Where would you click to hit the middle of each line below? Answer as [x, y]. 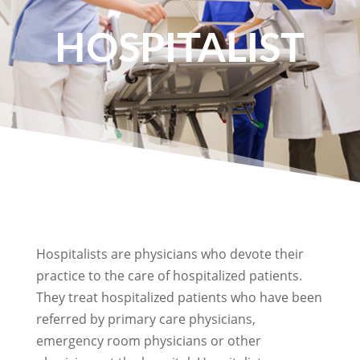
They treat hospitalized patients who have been [179, 297]
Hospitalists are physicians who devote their [170, 254]
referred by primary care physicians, [145, 319]
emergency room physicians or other [148, 341]
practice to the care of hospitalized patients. [169, 276]
